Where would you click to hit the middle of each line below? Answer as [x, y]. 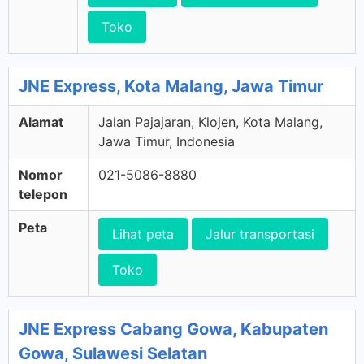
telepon [43, 194]
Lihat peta [143, 234]
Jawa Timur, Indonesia [167, 141]
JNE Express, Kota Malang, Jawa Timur [171, 86]
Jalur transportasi [260, 234]
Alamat [41, 122]
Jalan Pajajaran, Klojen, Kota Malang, [210, 122]
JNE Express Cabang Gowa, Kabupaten [173, 329]
